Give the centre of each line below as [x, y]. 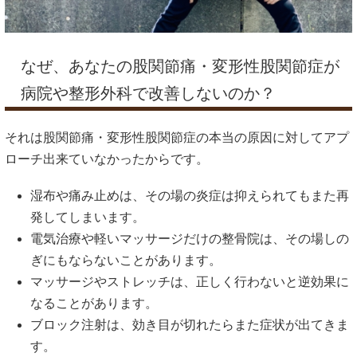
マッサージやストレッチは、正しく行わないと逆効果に [190, 282]
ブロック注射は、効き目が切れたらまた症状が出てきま [190, 325]
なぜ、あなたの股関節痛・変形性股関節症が [180, 66]
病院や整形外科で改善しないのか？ [148, 93]
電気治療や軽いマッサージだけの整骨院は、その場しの [190, 239]
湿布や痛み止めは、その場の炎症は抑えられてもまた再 [190, 196]
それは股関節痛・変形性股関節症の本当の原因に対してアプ [177, 137]
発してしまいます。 [88, 218]
